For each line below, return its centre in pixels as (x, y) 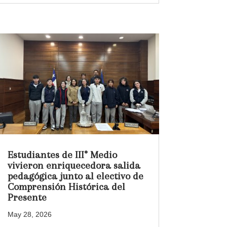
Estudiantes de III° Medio (62, 155)
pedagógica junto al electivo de (75, 176)
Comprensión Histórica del (66, 187)
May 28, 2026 (29, 215)
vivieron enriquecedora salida (74, 166)
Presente (27, 198)
